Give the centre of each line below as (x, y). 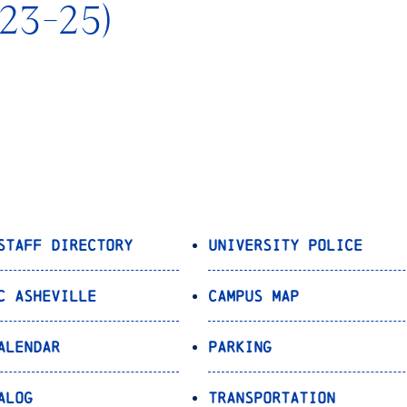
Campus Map (254, 296)
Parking (240, 347)
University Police (286, 245)
